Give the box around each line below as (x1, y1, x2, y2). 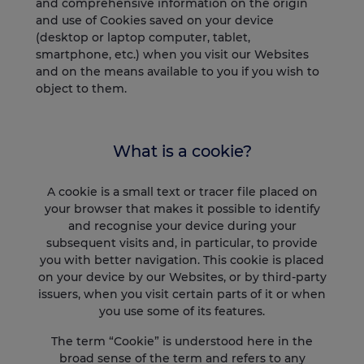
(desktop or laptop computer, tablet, (36, 30, 250, 45)
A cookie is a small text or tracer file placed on (46, 184, 318, 199)
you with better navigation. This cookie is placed (40, 252, 324, 267)
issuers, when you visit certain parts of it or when (38, 286, 326, 301)
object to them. (36, 81, 127, 97)
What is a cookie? (112, 141, 252, 162)
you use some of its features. (99, 303, 265, 318)
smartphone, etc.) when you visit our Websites (36, 47, 309, 63)
